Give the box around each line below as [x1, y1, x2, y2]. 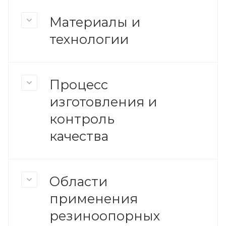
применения [49, 190, 138, 206]
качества [49, 128, 108, 144]
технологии [49, 31, 129, 47]
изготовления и [49, 93, 157, 109]
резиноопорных [49, 207, 160, 223]
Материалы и [49, 14, 140, 30]
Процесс [49, 76, 108, 92]
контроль [49, 110, 115, 127]
